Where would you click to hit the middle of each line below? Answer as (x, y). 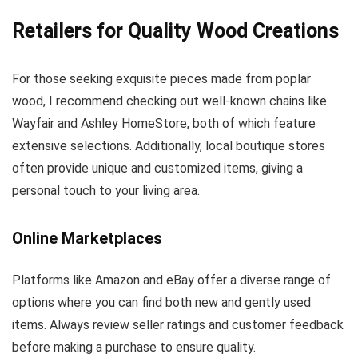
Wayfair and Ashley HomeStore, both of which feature (164, 124)
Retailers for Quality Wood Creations (175, 31)
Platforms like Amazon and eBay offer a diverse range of (171, 280)
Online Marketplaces (87, 239)
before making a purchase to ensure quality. (134, 348)
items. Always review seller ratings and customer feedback (178, 325)
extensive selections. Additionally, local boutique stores (169, 146)
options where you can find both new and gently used (161, 303)
